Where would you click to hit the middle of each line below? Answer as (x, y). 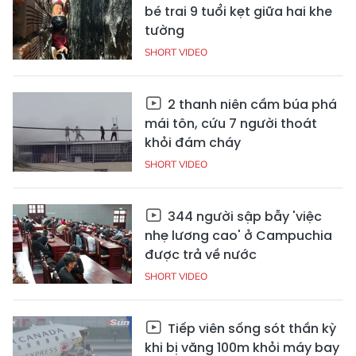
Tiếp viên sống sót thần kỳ (250, 328)
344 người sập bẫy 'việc (243, 216)
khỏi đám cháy (193, 142)
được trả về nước (201, 254)
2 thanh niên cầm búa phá (251, 104)
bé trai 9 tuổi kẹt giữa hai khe (238, 11)
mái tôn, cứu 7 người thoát (231, 123)
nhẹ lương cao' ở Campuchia (238, 235)
